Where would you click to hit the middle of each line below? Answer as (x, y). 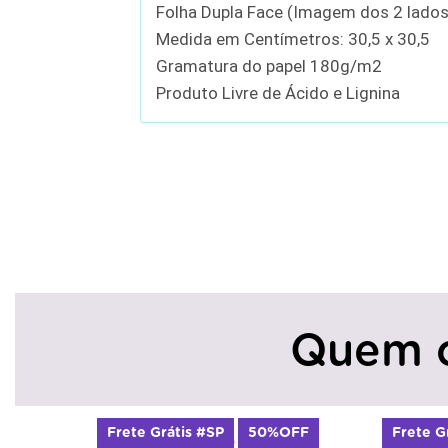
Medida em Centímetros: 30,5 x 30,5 (292, 39)
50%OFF (278, 433)
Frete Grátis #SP (165, 433)
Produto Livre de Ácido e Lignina (277, 93)
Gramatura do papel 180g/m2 (268, 66)
